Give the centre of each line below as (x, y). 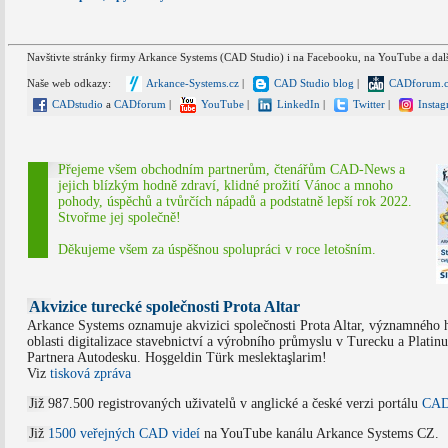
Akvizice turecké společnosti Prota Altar (164, 306)
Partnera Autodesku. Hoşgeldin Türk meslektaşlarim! (176, 357)
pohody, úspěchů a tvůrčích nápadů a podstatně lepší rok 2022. (235, 201)
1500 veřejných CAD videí (123, 433)
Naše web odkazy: (73, 83)
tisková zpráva (90, 373)
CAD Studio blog (312, 83)
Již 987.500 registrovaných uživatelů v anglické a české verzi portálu (225, 403)
